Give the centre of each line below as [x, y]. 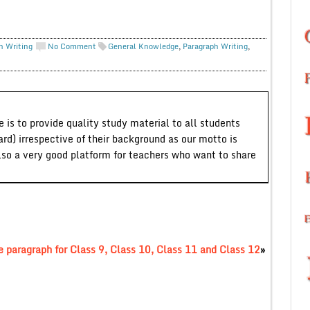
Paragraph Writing [215, 46]
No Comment [72, 46]
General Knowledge [143, 46]
